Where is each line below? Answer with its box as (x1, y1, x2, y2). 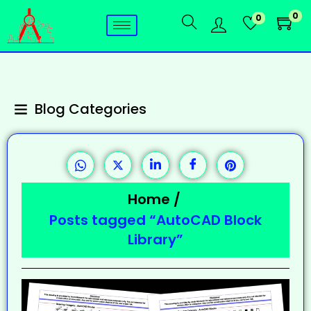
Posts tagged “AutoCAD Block (49, 210, 262, 230)
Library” (128, 229, 183, 249)
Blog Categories (35, 99, 146, 119)
